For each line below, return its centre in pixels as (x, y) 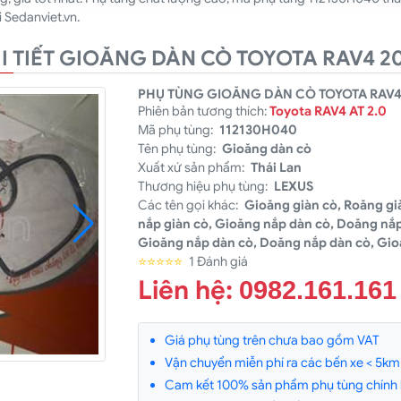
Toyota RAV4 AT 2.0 (328, 111)
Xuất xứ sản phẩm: (193, 167)
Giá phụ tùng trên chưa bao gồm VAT (272, 341)
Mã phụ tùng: (177, 129)
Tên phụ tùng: (179, 148)
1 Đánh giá (218, 261)
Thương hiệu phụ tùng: (205, 186)
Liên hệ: (189, 290)
